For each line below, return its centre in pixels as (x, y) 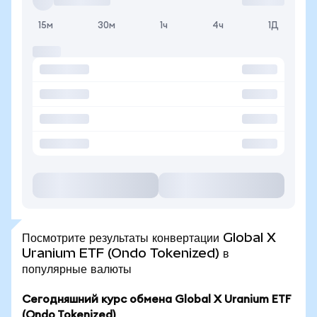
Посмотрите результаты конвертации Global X (149, 237)
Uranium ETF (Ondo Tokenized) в (126, 253)
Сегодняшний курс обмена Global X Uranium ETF (157, 299)
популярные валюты (77, 269)
